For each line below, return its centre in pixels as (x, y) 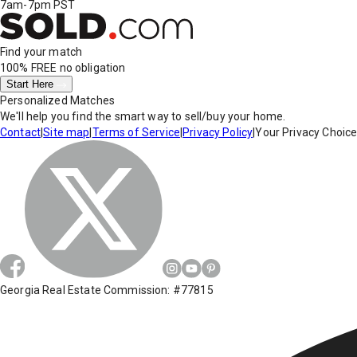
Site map (67, 133)
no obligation (91, 68)
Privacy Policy (218, 133)
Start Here (31, 84)
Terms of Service (136, 133)
